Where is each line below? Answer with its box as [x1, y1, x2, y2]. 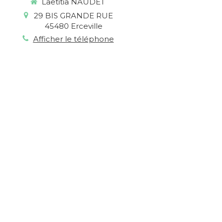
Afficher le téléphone [33, 34, 114, 44]
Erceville [70, 21, 103, 31]
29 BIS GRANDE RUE [34, 10, 113, 20]
